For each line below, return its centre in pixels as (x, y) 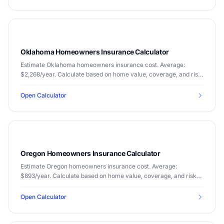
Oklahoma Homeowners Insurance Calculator (95, 52)
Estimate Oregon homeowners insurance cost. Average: (99, 166)
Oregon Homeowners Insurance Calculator (90, 153)
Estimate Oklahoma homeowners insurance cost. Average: (103, 65)
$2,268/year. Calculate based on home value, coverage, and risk (111, 74)
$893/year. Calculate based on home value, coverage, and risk (108, 176)
